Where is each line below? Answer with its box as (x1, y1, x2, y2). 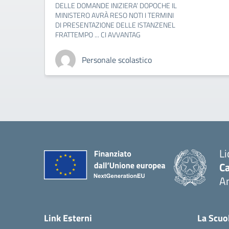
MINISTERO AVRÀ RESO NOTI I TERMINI (55, 10, 174, 20)
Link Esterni (44, 211, 92, 225)
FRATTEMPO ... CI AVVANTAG (55, 29, 141, 40)
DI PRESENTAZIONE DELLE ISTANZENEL (55, 19, 175, 30)
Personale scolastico (82, 54, 152, 66)
